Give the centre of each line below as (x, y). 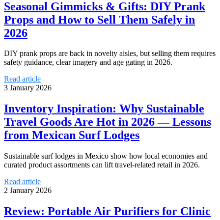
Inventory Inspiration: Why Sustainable (104, 109)
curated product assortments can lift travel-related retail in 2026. (102, 165)
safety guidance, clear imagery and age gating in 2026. (88, 62)
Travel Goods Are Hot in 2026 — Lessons (108, 122)
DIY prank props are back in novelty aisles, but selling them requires (110, 54)
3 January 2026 (28, 88)
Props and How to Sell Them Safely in (99, 19)
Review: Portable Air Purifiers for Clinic (107, 211)
